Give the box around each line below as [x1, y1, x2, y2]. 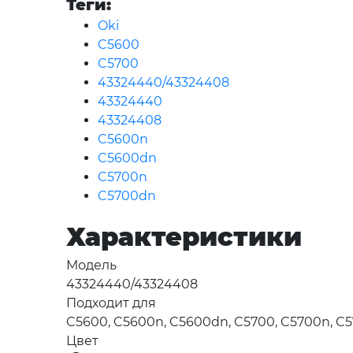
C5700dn [98, 188, 156, 204]
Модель [66, 258, 117, 273]
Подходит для [66, 295, 156, 311]
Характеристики [66, 221, 302, 253]
